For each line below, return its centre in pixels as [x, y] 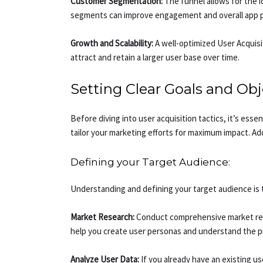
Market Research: [103, 217]
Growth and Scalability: [112, 43]
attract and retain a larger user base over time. [155, 58]
